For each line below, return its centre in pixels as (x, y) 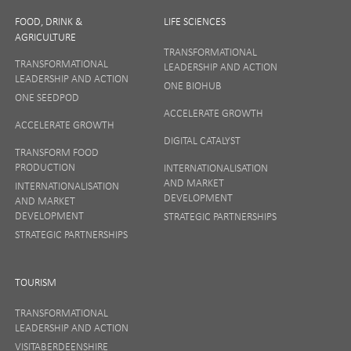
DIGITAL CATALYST (202, 140)
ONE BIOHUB (192, 85)
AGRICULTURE (45, 36)
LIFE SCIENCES (194, 21)
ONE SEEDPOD (47, 97)
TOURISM (35, 282)
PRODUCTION (45, 166)
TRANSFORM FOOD (56, 152)
